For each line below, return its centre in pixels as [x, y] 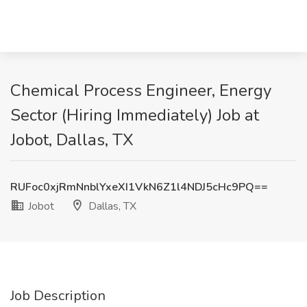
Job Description [58, 296]
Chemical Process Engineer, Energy [141, 90]
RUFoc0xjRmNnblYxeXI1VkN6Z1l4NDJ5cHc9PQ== [139, 187]
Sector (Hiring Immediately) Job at [135, 115]
